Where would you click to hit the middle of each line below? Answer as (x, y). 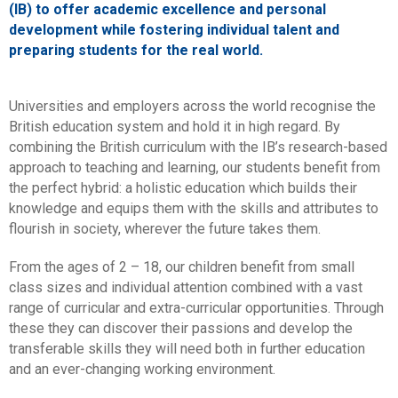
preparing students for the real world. (136, 51)
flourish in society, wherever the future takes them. (165, 229)
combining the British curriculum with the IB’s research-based (198, 147)
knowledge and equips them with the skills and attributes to (194, 209)
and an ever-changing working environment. (142, 370)
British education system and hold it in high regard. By (175, 127)
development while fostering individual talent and (174, 30)
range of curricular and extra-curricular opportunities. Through (196, 308)
